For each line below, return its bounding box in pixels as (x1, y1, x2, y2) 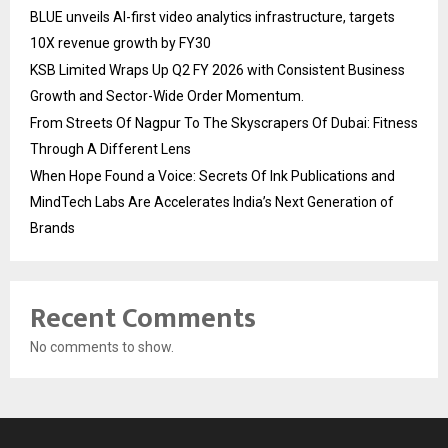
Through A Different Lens (30, 141, 191, 158)
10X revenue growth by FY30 (30, 35, 211, 52)
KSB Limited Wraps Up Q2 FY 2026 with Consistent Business (30, 62, 405, 79)
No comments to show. (30, 339, 174, 356)
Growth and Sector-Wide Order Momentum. (30, 88, 304, 105)
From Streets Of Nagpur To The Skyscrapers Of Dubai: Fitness (30, 115, 418, 132)
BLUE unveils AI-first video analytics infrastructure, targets (30, 9, 395, 26)
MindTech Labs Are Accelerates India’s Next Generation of (30, 194, 394, 211)
